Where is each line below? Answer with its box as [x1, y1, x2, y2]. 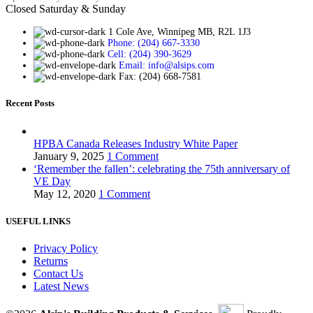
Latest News [34, 279, 89, 292]
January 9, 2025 [34, 150, 104, 162]
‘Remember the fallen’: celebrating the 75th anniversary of [34, 162, 290, 175]
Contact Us [34, 267, 83, 279]
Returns [34, 254, 68, 267]
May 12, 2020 [34, 187, 96, 200]
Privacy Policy [34, 242, 98, 254]
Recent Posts [6, 98, 54, 109]
